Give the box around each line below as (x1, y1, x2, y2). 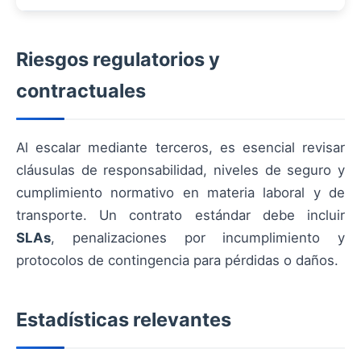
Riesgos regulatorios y (16, 48, 220, 72)
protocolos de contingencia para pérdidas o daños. (16, 252, 338, 269)
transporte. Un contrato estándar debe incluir (16, 207, 345, 224)
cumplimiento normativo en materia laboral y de (16, 185, 345, 201)
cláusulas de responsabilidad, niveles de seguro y (16, 162, 345, 179)
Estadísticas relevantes (16, 308, 231, 332)
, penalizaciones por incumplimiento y (51, 230, 345, 247)
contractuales (16, 79, 146, 103)
